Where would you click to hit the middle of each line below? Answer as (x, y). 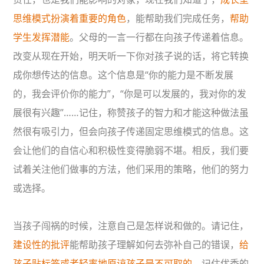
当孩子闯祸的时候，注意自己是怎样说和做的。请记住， (131, 226)
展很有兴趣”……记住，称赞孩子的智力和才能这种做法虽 (131, 113)
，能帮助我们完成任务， (178, 19)
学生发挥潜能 (42, 37)
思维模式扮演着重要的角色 (70, 19)
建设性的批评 (42, 245)
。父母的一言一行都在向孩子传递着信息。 (159, 37)
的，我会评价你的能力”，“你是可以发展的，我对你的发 (130, 94)
